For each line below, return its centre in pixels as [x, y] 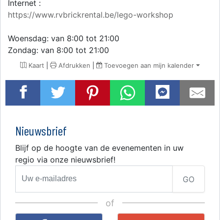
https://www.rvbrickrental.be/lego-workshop [91, 14]
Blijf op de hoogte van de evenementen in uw [99, 148]
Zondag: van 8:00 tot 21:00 [58, 50]
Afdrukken [74, 65]
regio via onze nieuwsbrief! [65, 159]
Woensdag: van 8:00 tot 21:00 [64, 38]
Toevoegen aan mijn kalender [148, 65]
